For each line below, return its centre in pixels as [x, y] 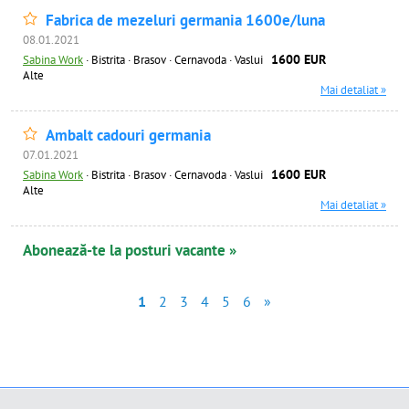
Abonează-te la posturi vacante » [130, 250]
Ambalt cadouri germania [128, 135]
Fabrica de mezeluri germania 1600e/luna [185, 20]
